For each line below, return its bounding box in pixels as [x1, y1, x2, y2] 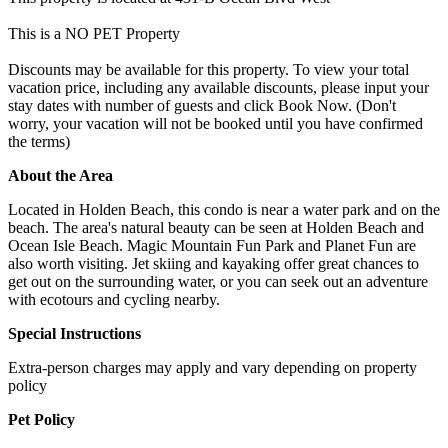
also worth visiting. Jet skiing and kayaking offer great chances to [8, 254, 419, 272]
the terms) [8, 132, 70, 150]
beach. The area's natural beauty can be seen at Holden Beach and [8, 218, 424, 236]
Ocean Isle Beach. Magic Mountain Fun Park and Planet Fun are [8, 236, 416, 254]
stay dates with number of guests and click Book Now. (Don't [8, 96, 396, 114]
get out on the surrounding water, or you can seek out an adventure [8, 272, 428, 290]
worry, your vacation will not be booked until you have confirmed [8, 114, 423, 132]
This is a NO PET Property [8, 24, 180, 42]
